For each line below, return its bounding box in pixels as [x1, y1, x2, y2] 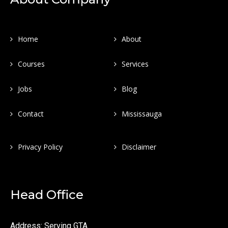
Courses [18, 59, 45, 69]
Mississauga [122, 109, 162, 119]
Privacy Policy [18, 142, 63, 152]
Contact [18, 109, 44, 119]
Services [122, 59, 149, 69]
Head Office [10, 187, 83, 203]
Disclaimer [122, 142, 156, 152]
